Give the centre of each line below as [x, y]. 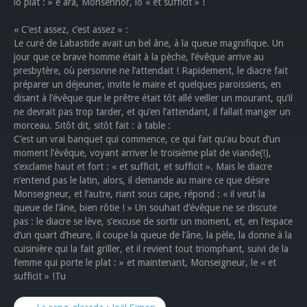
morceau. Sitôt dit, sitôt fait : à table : [92, 125]
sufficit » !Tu [40, 276]
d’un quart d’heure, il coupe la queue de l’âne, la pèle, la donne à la [153, 235]
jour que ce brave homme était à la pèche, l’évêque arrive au [139, 57]
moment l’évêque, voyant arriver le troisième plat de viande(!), [143, 153]
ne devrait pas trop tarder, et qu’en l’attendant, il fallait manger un [152, 112]
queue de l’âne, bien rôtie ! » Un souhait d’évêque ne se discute [145, 208]
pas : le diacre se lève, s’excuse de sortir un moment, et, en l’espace [153, 221]
